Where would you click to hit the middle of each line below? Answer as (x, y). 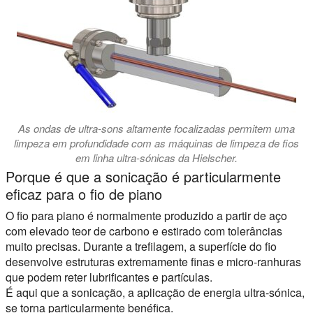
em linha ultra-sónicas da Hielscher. (156, 157)
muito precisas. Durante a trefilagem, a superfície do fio (141, 246)
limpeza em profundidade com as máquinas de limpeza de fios (156, 143)
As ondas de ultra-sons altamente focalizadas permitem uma (156, 128)
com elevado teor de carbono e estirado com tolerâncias (144, 231)
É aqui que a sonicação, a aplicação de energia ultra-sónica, (155, 292)
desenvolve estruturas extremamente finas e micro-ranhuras (153, 261)
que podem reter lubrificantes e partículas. (109, 277)
